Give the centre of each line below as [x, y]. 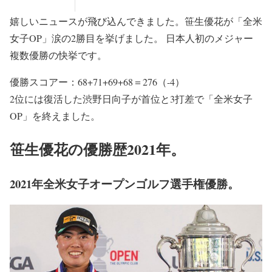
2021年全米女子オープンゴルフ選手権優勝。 [124, 183]
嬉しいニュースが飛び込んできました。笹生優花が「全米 [136, 21]
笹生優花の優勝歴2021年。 [97, 149]
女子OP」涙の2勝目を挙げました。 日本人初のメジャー [131, 38]
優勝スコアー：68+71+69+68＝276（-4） [97, 81]
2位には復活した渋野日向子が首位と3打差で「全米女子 [131, 98]
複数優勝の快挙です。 [58, 55]
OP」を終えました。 [55, 115]
